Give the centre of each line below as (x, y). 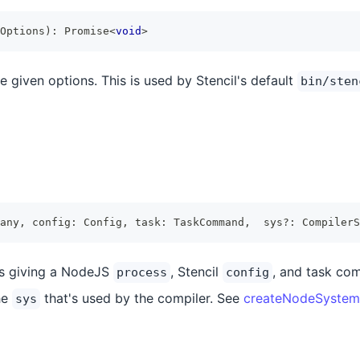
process (142, 272)
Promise (87, 31)
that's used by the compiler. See (142, 298)
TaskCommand (209, 222)
